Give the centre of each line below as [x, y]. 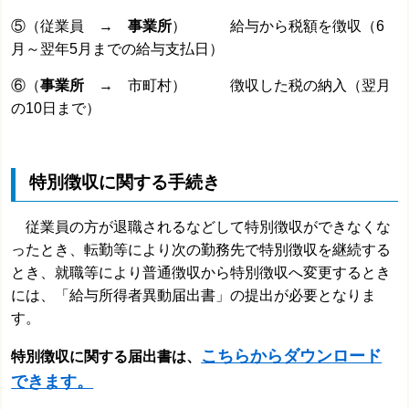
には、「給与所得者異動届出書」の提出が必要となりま [194, 295]
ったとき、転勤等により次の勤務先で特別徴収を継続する [201, 249]
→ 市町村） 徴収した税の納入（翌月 [238, 86]
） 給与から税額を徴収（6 [278, 26]
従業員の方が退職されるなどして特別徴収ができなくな [201, 226]
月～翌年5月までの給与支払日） [118, 49]
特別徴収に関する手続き [125, 182]
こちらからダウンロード [292, 356]
